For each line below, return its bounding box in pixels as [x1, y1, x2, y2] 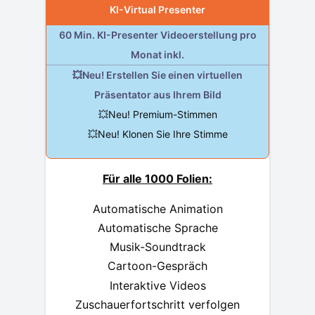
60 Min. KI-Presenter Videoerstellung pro [58, 28, 257, 41]
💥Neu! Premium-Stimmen [98, 108, 217, 120]
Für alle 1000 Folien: [103, 171, 212, 186]
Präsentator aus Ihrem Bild [94, 88, 221, 101]
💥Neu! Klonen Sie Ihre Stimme [87, 127, 228, 140]
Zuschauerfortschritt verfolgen [75, 297, 240, 311]
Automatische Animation [92, 201, 223, 216]
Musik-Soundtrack [109, 240, 206, 255]
